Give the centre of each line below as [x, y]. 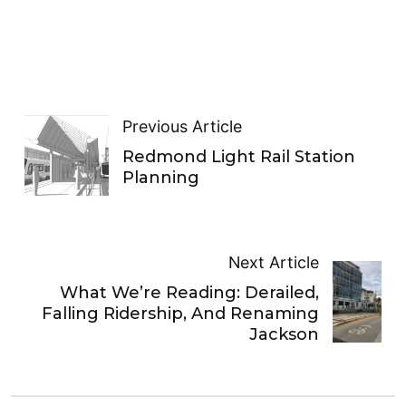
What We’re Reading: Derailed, [190, 292]
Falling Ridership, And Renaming [181, 313]
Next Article [274, 262]
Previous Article [182, 127]
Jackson [285, 334]
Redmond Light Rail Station [238, 157]
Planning [160, 178]
